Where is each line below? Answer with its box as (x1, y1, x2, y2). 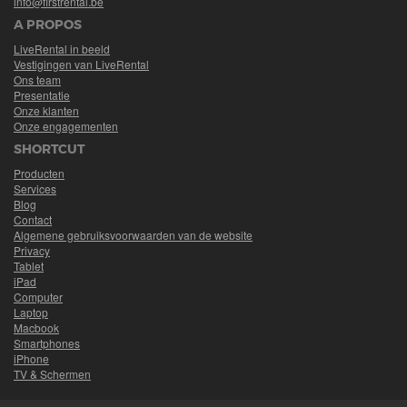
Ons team (14, 72, 61, 87)
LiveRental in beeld (14, 41, 110, 56)
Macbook (14, 320, 59, 335)
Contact (14, 212, 52, 227)
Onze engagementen (14, 118, 118, 134)
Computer (14, 289, 63, 304)
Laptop (14, 304, 48, 320)
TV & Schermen (14, 366, 91, 382)
